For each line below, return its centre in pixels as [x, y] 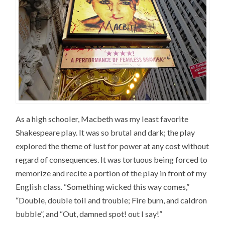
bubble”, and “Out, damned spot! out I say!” [89, 214]
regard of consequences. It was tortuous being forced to [112, 160]
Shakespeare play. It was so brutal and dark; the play [105, 133]
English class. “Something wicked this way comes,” [103, 187]
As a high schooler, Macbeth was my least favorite [102, 119]
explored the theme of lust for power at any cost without [113, 146]
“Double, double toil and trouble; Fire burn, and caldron [111, 200]
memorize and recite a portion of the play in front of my [111, 173]
